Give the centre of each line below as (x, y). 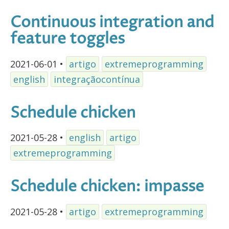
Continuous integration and (112, 22)
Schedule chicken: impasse (107, 187)
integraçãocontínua (97, 79)
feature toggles (67, 39)
